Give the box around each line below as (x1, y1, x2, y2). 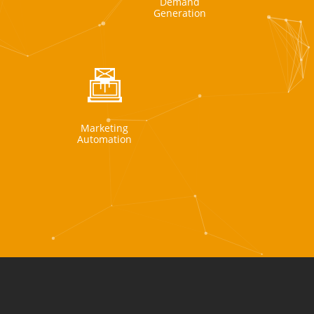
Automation (77, 132, 132, 146)
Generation (153, 6, 206, 20)
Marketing (81, 121, 129, 135)
